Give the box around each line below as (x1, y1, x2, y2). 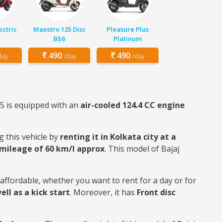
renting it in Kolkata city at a (60, 131, 176, 142)
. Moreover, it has (70, 187, 137, 198)
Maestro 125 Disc (33, 25, 86, 34)
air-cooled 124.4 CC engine (80, 100, 185, 111)
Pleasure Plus (107, 25, 149, 34)
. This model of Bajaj (105, 143, 179, 154)
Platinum (113, 34, 142, 43)
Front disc (137, 187, 175, 198)
